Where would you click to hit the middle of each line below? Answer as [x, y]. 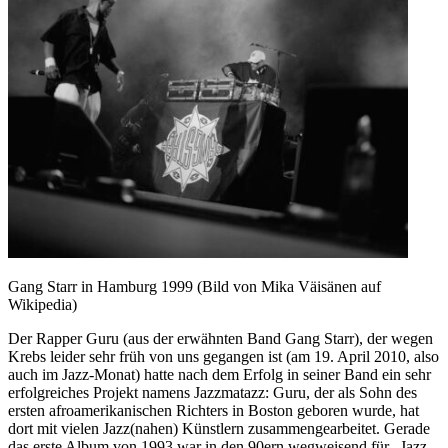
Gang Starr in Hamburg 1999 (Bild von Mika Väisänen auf [194, 287]
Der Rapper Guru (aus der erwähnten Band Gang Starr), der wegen [220, 339]
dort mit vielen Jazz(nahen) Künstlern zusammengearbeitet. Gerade [219, 429]
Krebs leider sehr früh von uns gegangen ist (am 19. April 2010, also [223, 357]
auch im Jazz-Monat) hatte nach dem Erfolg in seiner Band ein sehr [219, 375]
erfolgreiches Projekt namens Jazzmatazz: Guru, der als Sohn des [212, 393]
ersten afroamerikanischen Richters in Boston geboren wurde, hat [213, 411]
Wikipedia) [42, 305]
